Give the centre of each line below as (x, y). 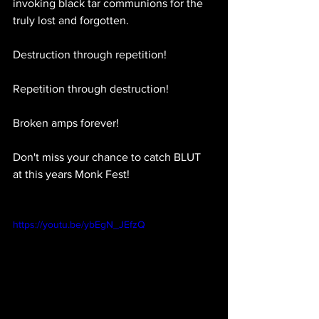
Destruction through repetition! (90, 55)
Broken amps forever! (66, 123)
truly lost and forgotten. (71, 21)
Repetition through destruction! (91, 89)
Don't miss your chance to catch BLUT (108, 157)
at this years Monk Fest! (71, 174)
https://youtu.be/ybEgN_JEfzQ (79, 225)
